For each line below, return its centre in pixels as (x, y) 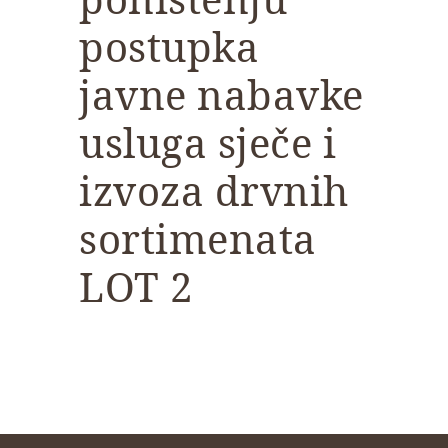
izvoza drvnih (214, 191)
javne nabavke (221, 95)
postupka (169, 47)
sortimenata (198, 239)
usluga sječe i (207, 143)
